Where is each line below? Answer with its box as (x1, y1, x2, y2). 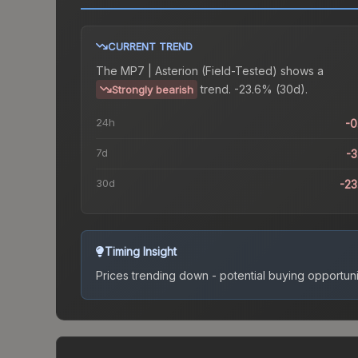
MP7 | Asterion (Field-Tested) (121, 64, 277, 78)
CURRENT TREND (108, 40, 193, 54)
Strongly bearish (112, 83, 193, 97)
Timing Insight (105, 245, 177, 259)
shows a (277, 64, 324, 78)
